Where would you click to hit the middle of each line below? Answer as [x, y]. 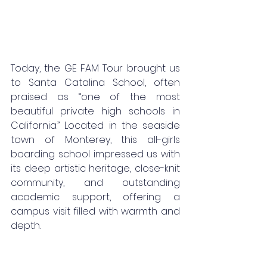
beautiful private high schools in [95, 111]
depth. [26, 225]
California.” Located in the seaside [95, 125]
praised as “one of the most [95, 97]
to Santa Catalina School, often [95, 82]
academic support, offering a [95, 197]
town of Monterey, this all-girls [95, 139]
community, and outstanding [95, 182]
